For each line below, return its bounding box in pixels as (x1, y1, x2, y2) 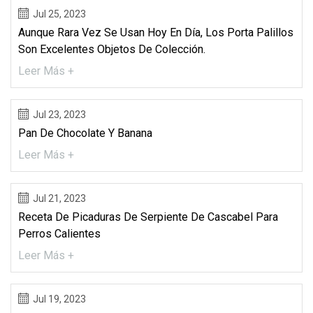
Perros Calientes (18, 226, 101, 240)
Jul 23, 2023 (33, 108, 86, 120)
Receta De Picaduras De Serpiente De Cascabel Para (18, 210, 278, 224)
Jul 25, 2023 (33, 8, 86, 20)
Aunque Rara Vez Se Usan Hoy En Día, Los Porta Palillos (18, 25, 293, 39)
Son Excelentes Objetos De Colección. (18, 42, 205, 56)
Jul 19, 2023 (33, 293, 86, 305)
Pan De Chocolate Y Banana (18, 126, 152, 140)
